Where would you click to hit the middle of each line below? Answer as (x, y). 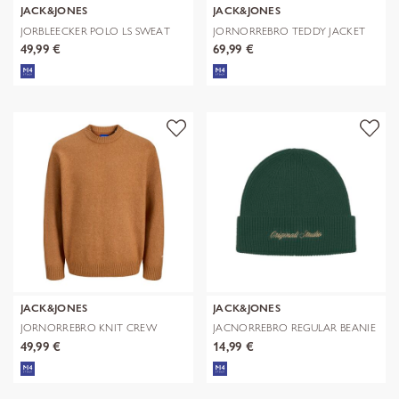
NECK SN (42, 339)
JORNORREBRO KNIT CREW (88, 328)
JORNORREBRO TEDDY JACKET (289, 30)
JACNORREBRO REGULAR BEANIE (294, 328)
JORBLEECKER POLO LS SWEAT (95, 30)
